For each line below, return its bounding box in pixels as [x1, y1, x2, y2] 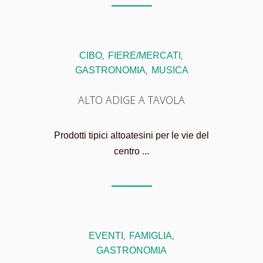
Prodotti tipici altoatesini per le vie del [54, 130, 209, 141]
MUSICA [151, 65, 188, 76]
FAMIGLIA [129, 231, 172, 241]
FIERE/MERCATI [108, 50, 181, 61]
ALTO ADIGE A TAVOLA [78, 93, 185, 107]
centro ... [114, 146, 149, 157]
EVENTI [88, 231, 123, 241]
